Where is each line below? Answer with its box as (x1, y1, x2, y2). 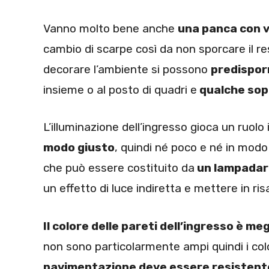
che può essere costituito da (43, 161, 195, 175)
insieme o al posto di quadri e (43, 82, 197, 97)
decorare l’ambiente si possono (43, 62, 211, 76)
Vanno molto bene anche (43, 21, 178, 35)
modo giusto (43, 141, 115, 155)
